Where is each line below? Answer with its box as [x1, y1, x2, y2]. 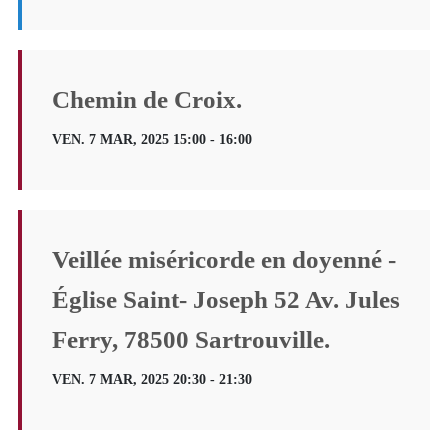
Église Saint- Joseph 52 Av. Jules [51, 285, 400, 313]
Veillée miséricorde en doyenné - [51, 245, 396, 273]
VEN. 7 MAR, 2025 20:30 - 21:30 [51, 371, 252, 387]
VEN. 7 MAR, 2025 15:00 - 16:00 [51, 131, 252, 147]
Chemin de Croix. [51, 85, 242, 113]
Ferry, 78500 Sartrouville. [51, 325, 330, 353]
